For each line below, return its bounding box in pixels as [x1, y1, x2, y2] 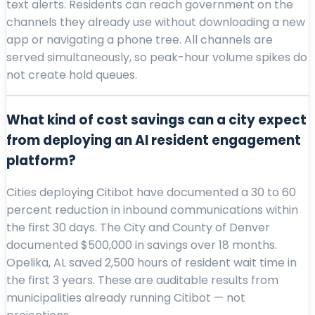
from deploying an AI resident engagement [6, 130, 301, 150]
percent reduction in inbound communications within [6, 202, 298, 219]
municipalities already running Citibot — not [6, 290, 245, 307]
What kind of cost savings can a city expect [6, 110, 307, 129]
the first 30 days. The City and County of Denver [6, 219, 270, 236]
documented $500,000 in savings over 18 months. [6, 237, 277, 254]
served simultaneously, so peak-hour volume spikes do [6, 49, 307, 65]
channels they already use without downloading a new [6, 13, 305, 30]
